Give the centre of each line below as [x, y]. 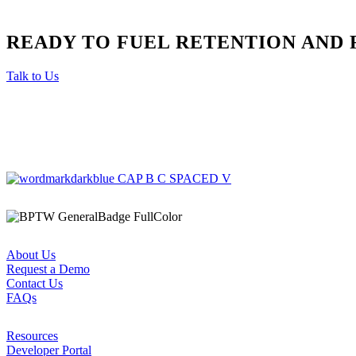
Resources [32, 335]
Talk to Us [33, 75]
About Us [31, 254]
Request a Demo [48, 269]
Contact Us [35, 283]
